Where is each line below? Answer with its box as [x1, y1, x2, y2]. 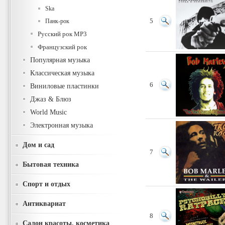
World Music [30, 108, 67, 116]
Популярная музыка [30, 56, 90, 64]
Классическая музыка [30, 69, 94, 77]
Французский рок [38, 43, 87, 51]
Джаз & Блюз [30, 95, 71, 103]
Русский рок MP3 [38, 30, 87, 38]
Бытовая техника [23, 160, 79, 168]
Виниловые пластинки [30, 82, 99, 90]
